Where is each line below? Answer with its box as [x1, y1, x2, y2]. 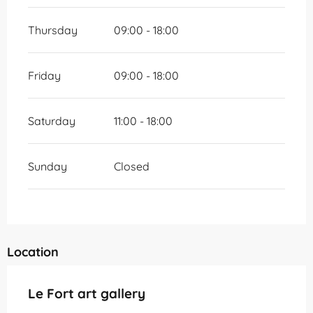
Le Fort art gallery [28, 285, 145, 303]
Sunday [28, 159, 67, 174]
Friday [28, 68, 61, 83]
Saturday [28, 114, 75, 129]
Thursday [28, 23, 78, 38]
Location [7, 244, 59, 261]
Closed [113, 159, 150, 174]
